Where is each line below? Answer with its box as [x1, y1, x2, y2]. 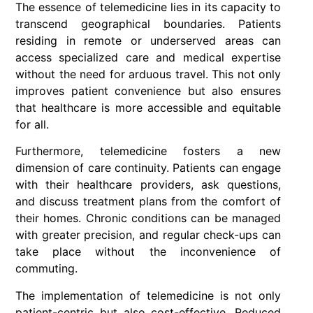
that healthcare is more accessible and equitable [15, 101, 281, 115]
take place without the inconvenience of [15, 245, 281, 259]
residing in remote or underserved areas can [15, 34, 281, 48]
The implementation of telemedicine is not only [15, 288, 281, 303]
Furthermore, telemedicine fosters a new [15, 144, 281, 159]
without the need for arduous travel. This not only [15, 67, 281, 82]
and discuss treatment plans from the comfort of [15, 194, 281, 209]
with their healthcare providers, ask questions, [15, 177, 281, 192]
